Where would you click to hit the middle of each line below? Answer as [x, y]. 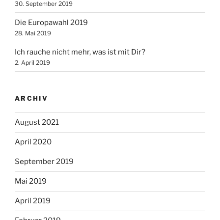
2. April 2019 [32, 62]
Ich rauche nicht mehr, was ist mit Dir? [80, 52]
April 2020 [33, 142]
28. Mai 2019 [33, 33]
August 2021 [37, 122]
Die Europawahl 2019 [51, 22]
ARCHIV [32, 98]
